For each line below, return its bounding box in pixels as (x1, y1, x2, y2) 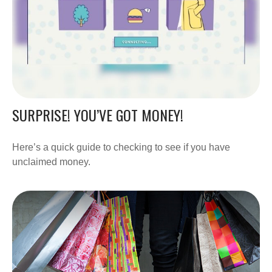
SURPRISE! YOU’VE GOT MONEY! (12, 103, 183, 126)
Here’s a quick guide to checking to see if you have (12, 141, 230, 152)
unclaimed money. (12, 156, 90, 167)
